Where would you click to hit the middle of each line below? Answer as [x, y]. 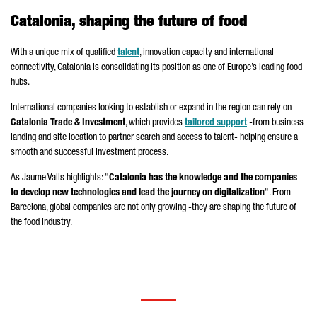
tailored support [216, 123]
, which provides [155, 123]
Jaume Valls [43, 178]
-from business [275, 123]
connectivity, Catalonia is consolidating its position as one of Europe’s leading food [156, 68]
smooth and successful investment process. [90, 153]
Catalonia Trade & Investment [68, 123]
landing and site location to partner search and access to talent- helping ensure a [154, 138]
